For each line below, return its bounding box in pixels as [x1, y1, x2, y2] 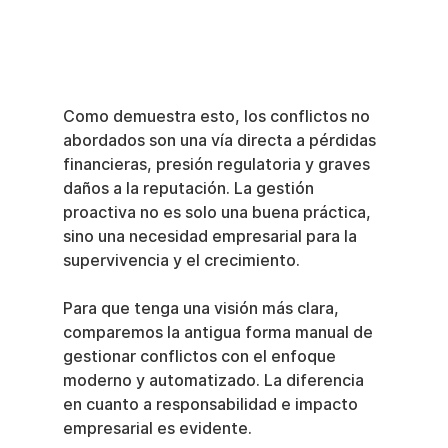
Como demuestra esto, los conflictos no [62, 107, 374, 127]
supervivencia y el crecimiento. [62, 251, 300, 271]
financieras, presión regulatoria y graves [62, 155, 374, 175]
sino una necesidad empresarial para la [62, 227, 361, 247]
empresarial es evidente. [62, 419, 252, 439]
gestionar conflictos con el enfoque [62, 347, 340, 367]
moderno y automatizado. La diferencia [62, 371, 368, 391]
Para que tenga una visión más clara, [62, 299, 343, 319]
